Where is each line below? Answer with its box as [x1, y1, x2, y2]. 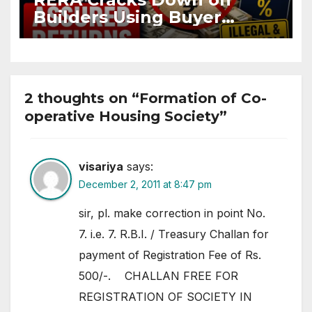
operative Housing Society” [24, 108, 227, 125]
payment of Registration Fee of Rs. [79, 247, 261, 262]
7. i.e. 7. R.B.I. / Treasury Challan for [79, 226, 269, 241]
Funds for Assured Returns [33, 24, 274, 45]
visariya [79, 159, 123, 173]
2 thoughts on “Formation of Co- [24, 90, 267, 107]
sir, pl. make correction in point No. [79, 205, 265, 220]
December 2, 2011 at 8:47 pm [79, 178, 212, 190]
